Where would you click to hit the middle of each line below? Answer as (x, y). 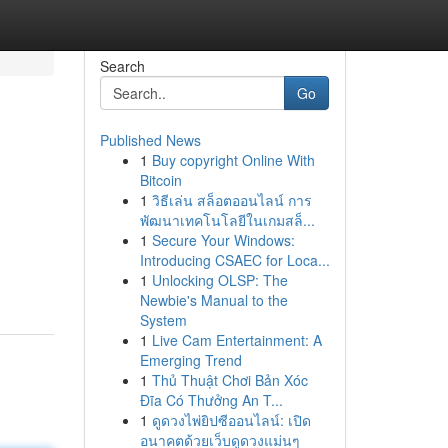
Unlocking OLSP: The (219, 280)
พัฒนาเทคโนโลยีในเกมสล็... (227, 220)
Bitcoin (160, 180)
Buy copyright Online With (233, 160)
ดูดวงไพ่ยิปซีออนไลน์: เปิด (231, 420)
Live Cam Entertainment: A (236, 340)
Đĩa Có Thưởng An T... (211, 400)
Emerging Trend (190, 360)
